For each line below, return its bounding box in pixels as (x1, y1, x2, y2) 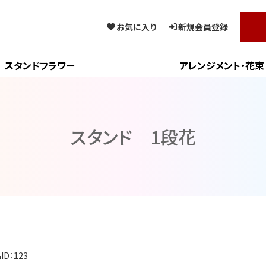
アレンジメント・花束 (179, 58, 264, 72)
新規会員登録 (178, 20, 228, 33)
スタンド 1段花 (70, 123, 196, 150)
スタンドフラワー (4, 58, 75, 72)
